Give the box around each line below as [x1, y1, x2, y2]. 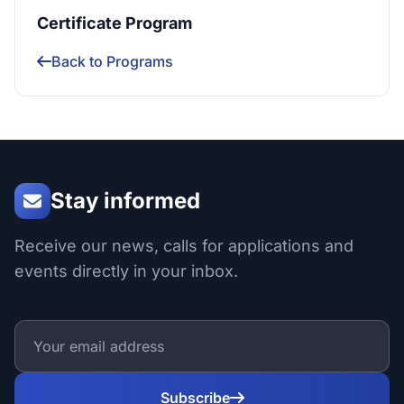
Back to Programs [51, 52, 173, 70]
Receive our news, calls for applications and [14, 236, 353, 255]
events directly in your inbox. [14, 262, 238, 280]
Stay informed [50, 188, 200, 214]
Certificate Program [37, 14, 192, 32]
